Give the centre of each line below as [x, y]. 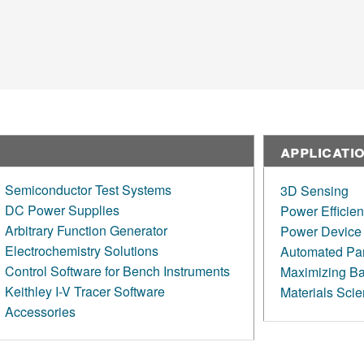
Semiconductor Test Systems [88, 190]
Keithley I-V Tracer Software [85, 292]
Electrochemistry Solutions [82, 251]
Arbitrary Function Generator [86, 231]
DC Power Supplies [62, 210]
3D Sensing [314, 191]
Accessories [40, 312]
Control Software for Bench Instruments [117, 271]
